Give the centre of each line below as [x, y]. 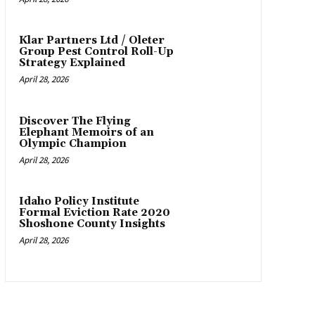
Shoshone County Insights [92, 224]
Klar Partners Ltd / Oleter [91, 41]
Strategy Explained [72, 63]
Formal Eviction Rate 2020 [94, 213]
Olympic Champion [72, 143]
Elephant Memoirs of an [86, 132]
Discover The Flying [75, 121]
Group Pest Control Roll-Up [96, 52]
